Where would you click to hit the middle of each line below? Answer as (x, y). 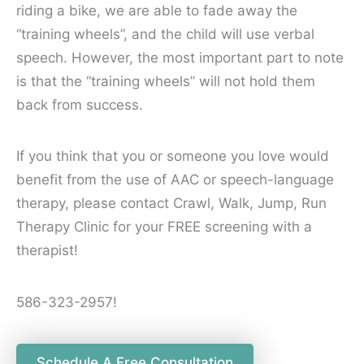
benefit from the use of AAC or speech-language (175, 180)
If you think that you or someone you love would (173, 156)
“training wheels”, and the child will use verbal (165, 34)
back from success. (80, 104)
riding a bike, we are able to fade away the (157, 10)
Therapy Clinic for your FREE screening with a (164, 227)
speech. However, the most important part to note (180, 57)
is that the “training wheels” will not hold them (166, 81)
